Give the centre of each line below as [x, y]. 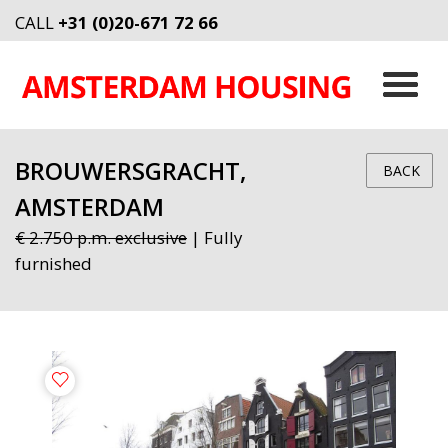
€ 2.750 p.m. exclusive [101, 237]
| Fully [214, 237]
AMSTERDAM [89, 206]
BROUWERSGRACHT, [130, 170]
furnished [53, 263]
